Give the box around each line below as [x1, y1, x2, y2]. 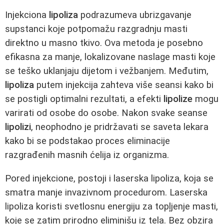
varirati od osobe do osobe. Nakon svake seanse [5, 107, 207, 119]
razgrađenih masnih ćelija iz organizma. [5, 149, 169, 161]
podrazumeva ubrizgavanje [78, 9, 191, 21]
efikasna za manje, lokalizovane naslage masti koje [5, 51, 215, 63]
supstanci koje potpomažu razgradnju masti [5, 23, 187, 35]
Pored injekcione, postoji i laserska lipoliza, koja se [5, 172, 213, 184]
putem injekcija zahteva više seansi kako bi [34, 79, 213, 91]
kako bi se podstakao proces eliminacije [5, 135, 170, 147]
